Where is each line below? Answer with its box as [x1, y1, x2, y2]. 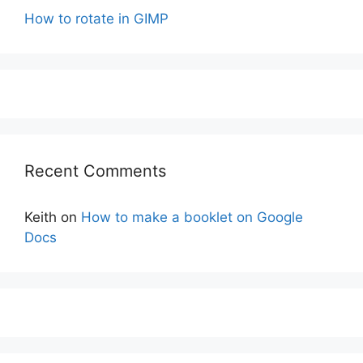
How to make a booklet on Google [81, 209, 303, 226]
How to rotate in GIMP [24, 11, 169, 28]
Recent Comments [24, 161, 166, 181]
